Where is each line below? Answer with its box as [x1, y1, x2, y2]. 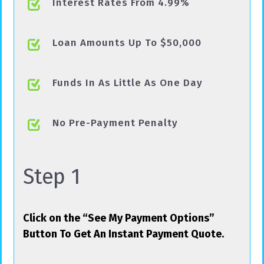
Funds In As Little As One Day [52, 76, 203, 89]
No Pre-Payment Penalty [52, 116, 178, 129]
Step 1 [23, 163, 81, 190]
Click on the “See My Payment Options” [23, 211, 214, 225]
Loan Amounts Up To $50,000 [52, 36, 202, 49]
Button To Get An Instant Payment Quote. [23, 227, 224, 240]
